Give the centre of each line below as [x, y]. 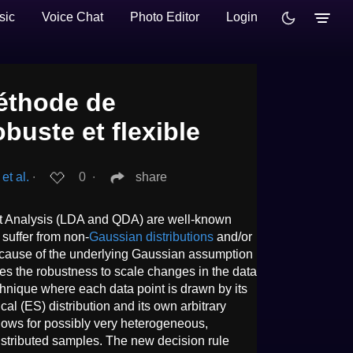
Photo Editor [165, 17]
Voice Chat [72, 17]
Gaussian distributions [151, 236]
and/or [233, 236]
